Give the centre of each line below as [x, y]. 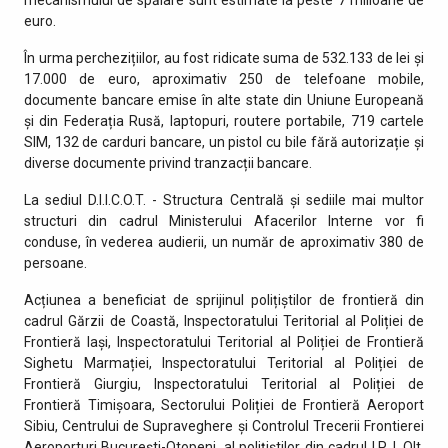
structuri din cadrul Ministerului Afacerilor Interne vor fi [224, 220]
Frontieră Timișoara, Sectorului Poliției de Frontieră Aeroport [224, 404]
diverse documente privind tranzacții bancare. [168, 162]
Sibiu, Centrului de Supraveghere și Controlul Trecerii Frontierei [224, 425]
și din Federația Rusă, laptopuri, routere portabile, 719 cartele [224, 120]
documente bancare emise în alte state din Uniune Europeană [224, 99]
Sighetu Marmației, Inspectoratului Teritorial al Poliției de [224, 362]
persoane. [55, 262]
